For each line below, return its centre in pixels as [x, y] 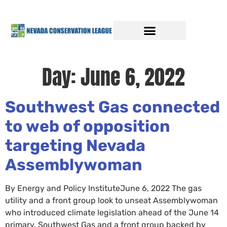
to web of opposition [88, 126]
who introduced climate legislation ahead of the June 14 [112, 213]
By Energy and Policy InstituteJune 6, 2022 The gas [103, 188]
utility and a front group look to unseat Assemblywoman [111, 200]
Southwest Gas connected [112, 107]
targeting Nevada [75, 145]
